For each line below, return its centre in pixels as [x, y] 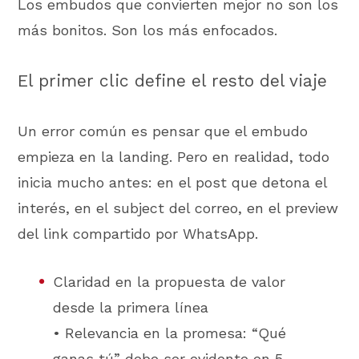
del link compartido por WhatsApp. [138, 233]
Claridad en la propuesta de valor [169, 282]
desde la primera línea [131, 308]
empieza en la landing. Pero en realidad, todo [174, 156]
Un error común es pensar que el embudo [163, 131]
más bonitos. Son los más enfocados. [148, 30]
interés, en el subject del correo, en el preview [178, 208]
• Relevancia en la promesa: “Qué [170, 333]
